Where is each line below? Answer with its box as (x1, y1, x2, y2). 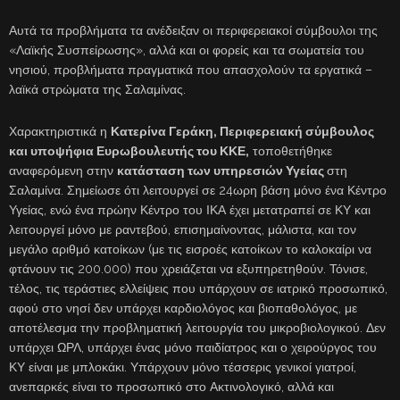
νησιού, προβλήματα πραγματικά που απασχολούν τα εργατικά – (9, 62, 372, 78)
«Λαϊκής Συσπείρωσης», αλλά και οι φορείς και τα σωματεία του (9, 43, 364, 58)
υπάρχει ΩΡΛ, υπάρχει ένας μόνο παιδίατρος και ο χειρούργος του (9, 340, 377, 355)
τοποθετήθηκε (249, 144, 332, 159)
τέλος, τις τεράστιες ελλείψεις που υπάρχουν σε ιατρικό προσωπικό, (9, 281, 387, 296)
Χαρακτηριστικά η (9, 124, 111, 139)
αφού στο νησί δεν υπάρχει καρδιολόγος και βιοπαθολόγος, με (9, 301, 357, 316)
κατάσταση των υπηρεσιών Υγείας (117, 163, 327, 179)
